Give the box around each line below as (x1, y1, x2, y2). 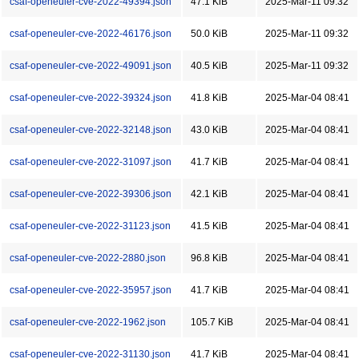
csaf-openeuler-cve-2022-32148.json (10, 124, 171, 135)
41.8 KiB (191, 92, 228, 103)
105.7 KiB (191, 317, 233, 328)
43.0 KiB (191, 124, 228, 135)
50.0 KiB (191, 28, 228, 39)
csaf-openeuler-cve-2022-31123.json (10, 220, 171, 232)
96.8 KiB (191, 252, 228, 264)
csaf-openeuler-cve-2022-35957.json (10, 284, 171, 296)
